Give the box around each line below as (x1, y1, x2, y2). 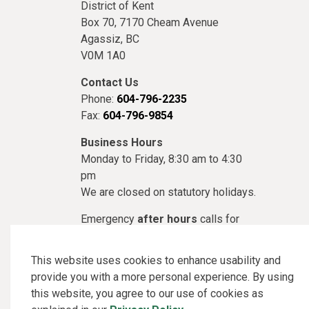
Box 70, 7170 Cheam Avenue (81, 16, 219, 30)
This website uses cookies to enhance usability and (31, 254, 281, 267)
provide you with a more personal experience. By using (31, 270, 294, 283)
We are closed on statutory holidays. (81, 186, 256, 199)
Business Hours (81, 136, 163, 150)
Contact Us (81, 76, 139, 90)
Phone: (81, 92, 117, 106)
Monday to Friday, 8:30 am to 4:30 (81, 152, 242, 166)
